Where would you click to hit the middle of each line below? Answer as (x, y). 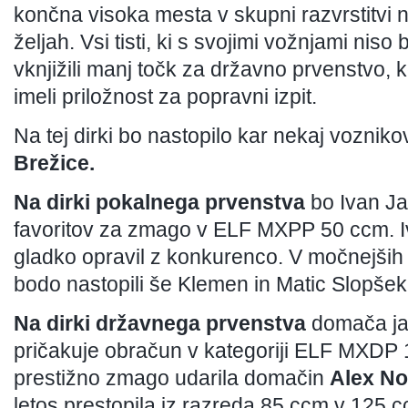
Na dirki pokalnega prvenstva (159, 202)
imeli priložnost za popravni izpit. (165, 97)
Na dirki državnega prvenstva (160, 323)
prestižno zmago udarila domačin (172, 378)
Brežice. (54, 163)
